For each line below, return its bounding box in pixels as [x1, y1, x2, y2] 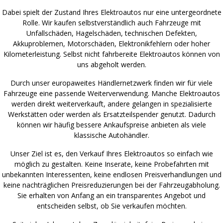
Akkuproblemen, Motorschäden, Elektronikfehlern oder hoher [13, 39, 210, 49]
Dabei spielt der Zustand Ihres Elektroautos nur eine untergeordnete [1, 7, 222, 17]
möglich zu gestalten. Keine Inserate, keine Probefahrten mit [14, 159, 209, 169]
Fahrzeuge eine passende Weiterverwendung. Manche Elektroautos [3, 89, 220, 99]
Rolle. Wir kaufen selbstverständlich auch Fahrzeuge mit [22, 18, 201, 28]
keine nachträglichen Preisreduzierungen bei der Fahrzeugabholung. [3, 180, 220, 190]
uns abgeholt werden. [77, 60, 146, 70]
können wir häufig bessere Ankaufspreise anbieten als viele [17, 120, 206, 130]
